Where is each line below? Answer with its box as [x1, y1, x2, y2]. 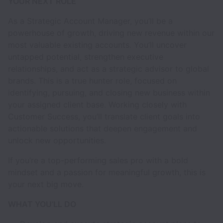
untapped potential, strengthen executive [8, 52, 163, 62]
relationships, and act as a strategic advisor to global [8, 64, 209, 74]
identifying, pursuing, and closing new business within [8, 88, 210, 98]
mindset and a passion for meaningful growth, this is [8, 167, 206, 177]
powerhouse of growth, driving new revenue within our [8, 28, 215, 38]
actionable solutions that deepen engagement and [8, 123, 197, 133]
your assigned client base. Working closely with [8, 100, 187, 110]
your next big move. [8, 179, 84, 189]
